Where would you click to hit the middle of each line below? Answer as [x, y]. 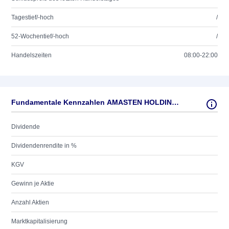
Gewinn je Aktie [33, 184]
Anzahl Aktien [30, 202]
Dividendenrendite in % [44, 146]
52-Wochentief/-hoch [40, 36]
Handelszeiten [31, 55]
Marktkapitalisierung [39, 221]
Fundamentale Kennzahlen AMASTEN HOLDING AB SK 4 [175, 102]
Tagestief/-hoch [32, 17]
